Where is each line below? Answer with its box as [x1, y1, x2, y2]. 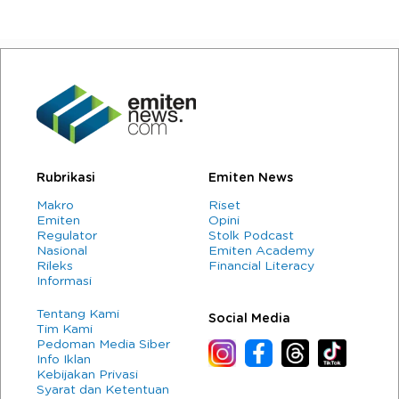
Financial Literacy [208, 260, 314, 273]
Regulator [37, 230, 97, 243]
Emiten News [208, 172, 293, 185]
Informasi [37, 275, 92, 289]
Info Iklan [37, 354, 91, 367]
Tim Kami [37, 323, 93, 337]
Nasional [37, 245, 87, 258]
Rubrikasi [37, 172, 95, 185]
